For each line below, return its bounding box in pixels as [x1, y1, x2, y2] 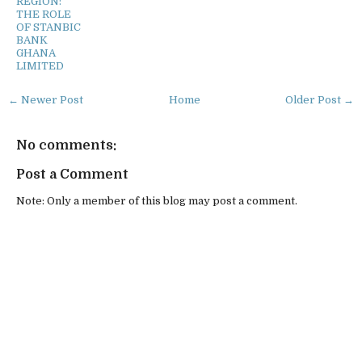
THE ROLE [16, 7, 71, 20]
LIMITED [16, 59, 64, 72]
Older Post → [285, 93, 354, 106]
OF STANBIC [16, 20, 81, 33]
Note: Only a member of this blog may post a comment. [16, 195, 297, 208]
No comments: [16, 137, 116, 154]
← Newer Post [8, 93, 83, 106]
